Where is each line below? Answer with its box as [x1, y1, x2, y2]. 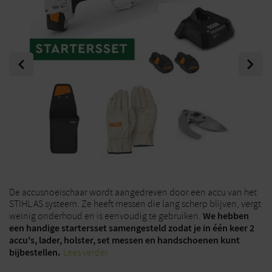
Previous [9, 52, 43, 64]
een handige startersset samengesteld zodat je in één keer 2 [9, 222, 254, 234]
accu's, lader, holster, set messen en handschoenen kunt [9, 234, 240, 246]
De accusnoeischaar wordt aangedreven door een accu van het [9, 186, 257, 199]
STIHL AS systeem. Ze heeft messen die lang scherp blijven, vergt [9, 198, 261, 210]
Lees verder [63, 246, 108, 259]
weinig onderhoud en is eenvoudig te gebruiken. [9, 210, 203, 222]
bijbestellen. [9, 246, 60, 259]
